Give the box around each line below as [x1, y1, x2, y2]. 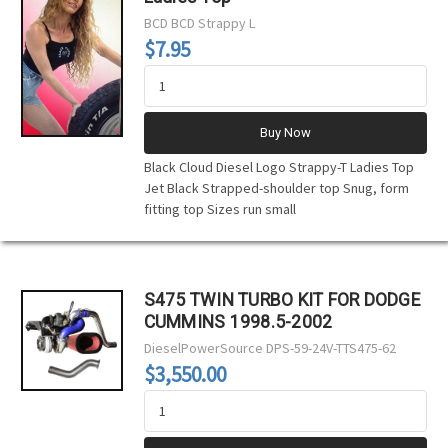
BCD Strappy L [170, 13, 255, 32]
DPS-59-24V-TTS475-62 [265, 338, 396, 357]
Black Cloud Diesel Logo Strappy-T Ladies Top [143, 157, 414, 176]
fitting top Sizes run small [143, 199, 296, 218]
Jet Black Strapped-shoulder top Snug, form [143, 178, 409, 197]
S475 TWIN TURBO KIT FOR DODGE [143, 289, 420, 310]
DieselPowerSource [143, 338, 263, 357]
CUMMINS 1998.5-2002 [143, 311, 333, 332]
